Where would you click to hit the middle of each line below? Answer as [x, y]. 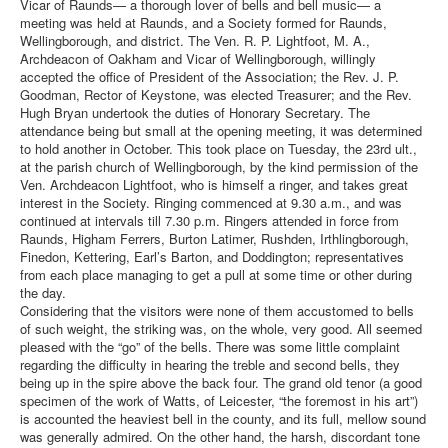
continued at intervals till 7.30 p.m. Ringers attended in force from [209, 221]
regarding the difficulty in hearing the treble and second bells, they [210, 365]
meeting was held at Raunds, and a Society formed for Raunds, [203, 23]
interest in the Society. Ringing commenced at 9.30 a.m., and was [211, 203]
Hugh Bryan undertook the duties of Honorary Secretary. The [195, 113]
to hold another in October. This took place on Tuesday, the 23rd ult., [218, 149]
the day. [43, 293]
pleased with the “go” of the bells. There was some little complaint [210, 347]
